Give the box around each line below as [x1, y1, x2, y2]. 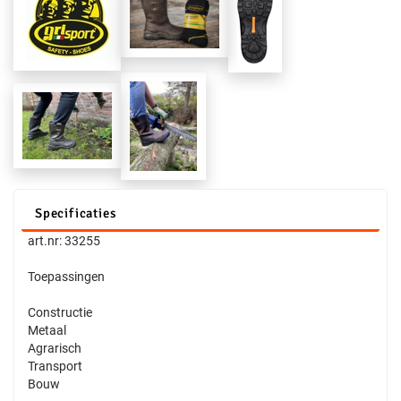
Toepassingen [28, 269, 105, 284]
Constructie [28, 304, 92, 320]
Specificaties [35, 204, 116, 221]
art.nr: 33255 [28, 233, 100, 248]
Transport [28, 358, 82, 373]
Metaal [28, 322, 66, 337]
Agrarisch [28, 340, 81, 355]
